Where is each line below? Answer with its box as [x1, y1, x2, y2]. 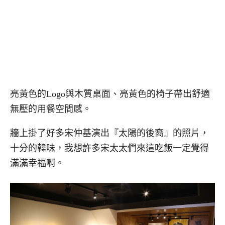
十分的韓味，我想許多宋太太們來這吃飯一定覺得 [10, 143, 209, 154]
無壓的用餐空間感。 [10, 103, 91, 114]
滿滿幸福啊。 [10, 158, 64, 169]
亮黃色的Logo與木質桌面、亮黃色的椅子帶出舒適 [10, 88, 210, 99]
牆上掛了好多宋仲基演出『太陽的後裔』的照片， [10, 128, 209, 139]
